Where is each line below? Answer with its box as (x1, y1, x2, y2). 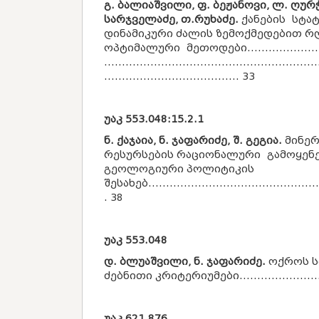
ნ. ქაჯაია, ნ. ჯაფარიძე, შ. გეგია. (104, 135, 282, 147)
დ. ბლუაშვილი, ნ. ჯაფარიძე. (104, 256, 266, 268)
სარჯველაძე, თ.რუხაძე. (104, 14, 239, 26)
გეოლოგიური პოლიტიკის (104, 163, 254, 175)
